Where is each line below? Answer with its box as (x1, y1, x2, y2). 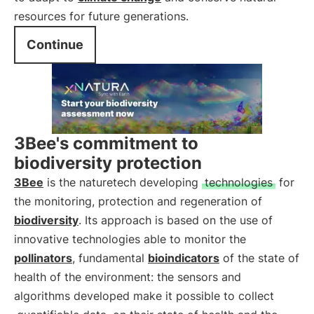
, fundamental (72, 251, 148, 265)
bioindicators (148, 251, 219, 265)
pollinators (14, 251, 72, 265)
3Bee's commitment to (14, 133, 198, 153)
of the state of (219, 251, 299, 265)
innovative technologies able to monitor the (14, 232, 246, 246)
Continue (27, 37, 83, 52)
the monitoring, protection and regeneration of (14, 194, 262, 208)
